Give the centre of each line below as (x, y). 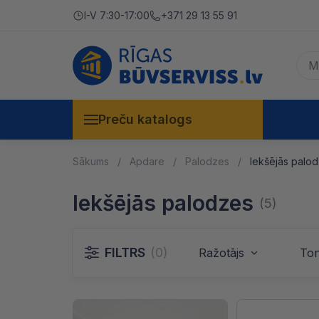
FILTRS (125, 252)
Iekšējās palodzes (163, 203)
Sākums (91, 161)
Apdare (147, 161)
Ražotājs (221, 253)
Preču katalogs (145, 119)
